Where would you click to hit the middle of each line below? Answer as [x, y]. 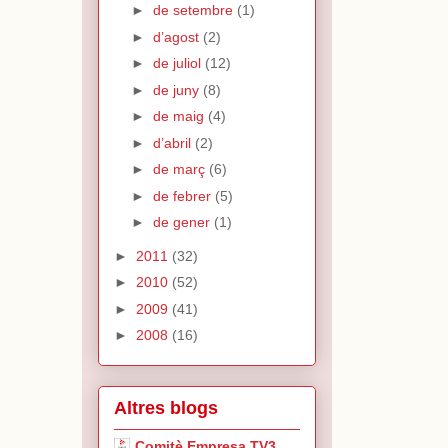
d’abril [173, 142]
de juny [177, 89]
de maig [180, 116]
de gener [183, 222]
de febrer [183, 195]
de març [180, 169]
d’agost [177, 36]
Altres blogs [166, 408]
